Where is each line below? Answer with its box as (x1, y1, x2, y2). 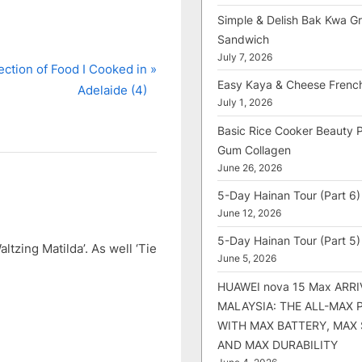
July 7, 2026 (217, 51, 272, 63)
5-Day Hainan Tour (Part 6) (217, 187, 360, 202)
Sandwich (217, 32, 269, 46)
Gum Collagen (217, 142, 291, 157)
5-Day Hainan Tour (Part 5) (217, 234, 360, 248)
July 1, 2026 (217, 97, 272, 109)
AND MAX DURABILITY (217, 337, 338, 351)
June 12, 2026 (217, 207, 281, 219)
